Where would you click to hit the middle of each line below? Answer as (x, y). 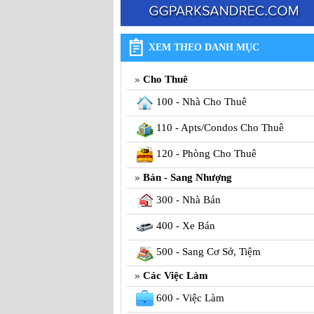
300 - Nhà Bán (187, 199)
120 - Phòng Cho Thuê (205, 153)
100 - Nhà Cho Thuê (200, 101)
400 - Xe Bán (184, 225)
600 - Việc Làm (189, 298)
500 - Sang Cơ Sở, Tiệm (207, 251)
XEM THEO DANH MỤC (204, 47)
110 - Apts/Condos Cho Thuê (219, 127)
